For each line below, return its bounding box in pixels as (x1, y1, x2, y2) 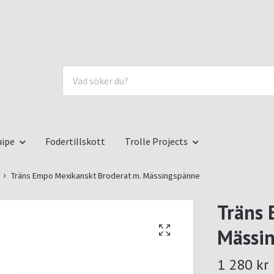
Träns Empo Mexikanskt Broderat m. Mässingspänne (11, 169, 200, 181)
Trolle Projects (125, 135, 188, 147)
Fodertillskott (45, 135, 105, 147)
